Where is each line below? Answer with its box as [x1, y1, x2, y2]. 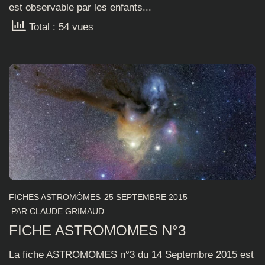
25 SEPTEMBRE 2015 [104, 192, 188, 202]
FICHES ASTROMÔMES [9, 192, 101, 202]
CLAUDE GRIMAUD [30, 206, 104, 216]
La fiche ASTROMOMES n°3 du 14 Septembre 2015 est [9, 249, 254, 261]
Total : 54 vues [26, 21, 93, 33]
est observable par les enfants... [9, 2, 151, 14]
